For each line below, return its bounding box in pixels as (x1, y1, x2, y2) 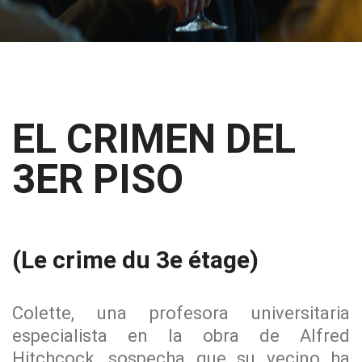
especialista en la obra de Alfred (12, 326, 350, 346)
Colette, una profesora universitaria (12, 303, 350, 323)
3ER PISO (12, 156, 183, 203)
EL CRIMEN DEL (12, 116, 296, 162)
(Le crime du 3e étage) (12, 246, 259, 274)
